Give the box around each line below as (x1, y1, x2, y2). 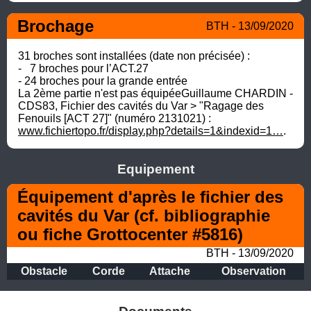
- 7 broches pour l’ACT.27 (18, 62, 149, 74)
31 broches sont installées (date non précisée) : (18, 49, 250, 62)
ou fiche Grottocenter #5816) (17, 224, 243, 244)
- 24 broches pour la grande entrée (18, 74, 187, 87)
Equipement (117, 161, 194, 176)
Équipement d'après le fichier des (17, 187, 283, 206)
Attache (149, 264, 190, 277)
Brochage (17, 16, 94, 35)
